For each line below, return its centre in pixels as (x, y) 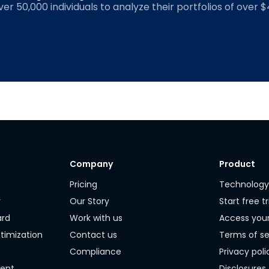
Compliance (95, 252)
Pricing (83, 184)
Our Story (89, 201)
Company (91, 164)
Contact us (93, 235)
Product (237, 164)
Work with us (96, 218)
